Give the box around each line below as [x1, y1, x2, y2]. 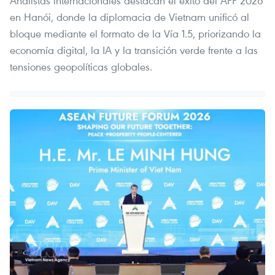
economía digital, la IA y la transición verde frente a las [10, 42, 258, 57]
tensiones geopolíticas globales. [10, 59, 152, 74]
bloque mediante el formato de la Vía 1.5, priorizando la [10, 26, 261, 41]
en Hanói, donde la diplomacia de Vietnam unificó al [10, 9, 249, 24]
